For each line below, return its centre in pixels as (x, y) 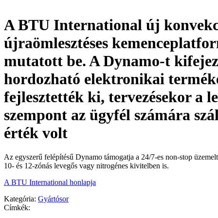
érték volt (36, 133)
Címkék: (17, 207)
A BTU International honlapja (50, 182)
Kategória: (20, 199)
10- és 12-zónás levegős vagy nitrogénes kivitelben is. (86, 165)
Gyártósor (53, 199)
